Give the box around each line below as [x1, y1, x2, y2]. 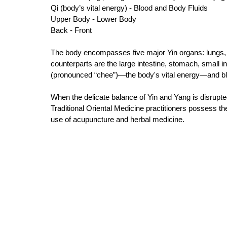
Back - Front [51, 25, 94, 34]
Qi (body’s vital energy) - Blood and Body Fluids [51, 3, 210, 12]
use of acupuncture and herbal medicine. [51, 115, 186, 124]
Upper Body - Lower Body [51, 14, 138, 23]
